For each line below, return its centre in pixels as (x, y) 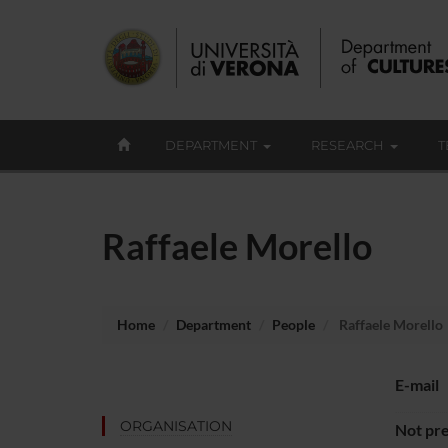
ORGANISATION (176, 425)
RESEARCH (347, 145)
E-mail (416, 384)
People (293, 324)
